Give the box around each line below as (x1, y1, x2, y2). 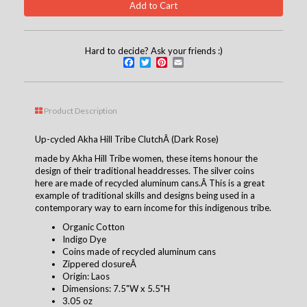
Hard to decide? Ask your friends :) (84, 45, 223, 56)
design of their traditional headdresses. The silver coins (35, 164, 254, 176)
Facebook (134, 53, 196, 71)
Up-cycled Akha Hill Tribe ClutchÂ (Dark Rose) (35, 133, 219, 145)
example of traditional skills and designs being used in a (35, 189, 255, 201)
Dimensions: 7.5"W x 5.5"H (62, 282, 170, 294)
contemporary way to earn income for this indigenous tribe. (35, 201, 271, 213)
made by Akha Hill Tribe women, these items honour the (35, 152, 258, 164)
